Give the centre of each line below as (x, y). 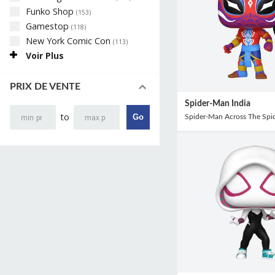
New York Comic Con (69, 41)
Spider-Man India (217, 103)
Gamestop (48, 26)
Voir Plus (45, 55)
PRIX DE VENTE (45, 87)
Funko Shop (51, 11)
